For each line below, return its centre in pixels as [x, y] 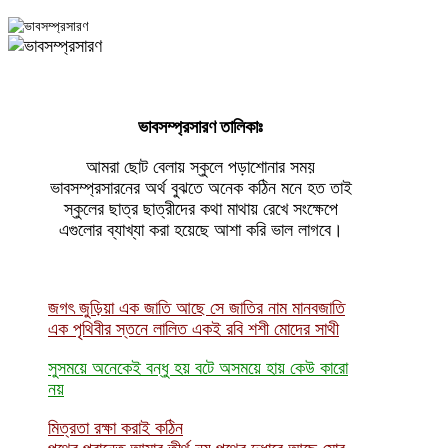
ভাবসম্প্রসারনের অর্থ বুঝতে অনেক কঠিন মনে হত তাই [200, 187]
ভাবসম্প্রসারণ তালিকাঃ [201, 124]
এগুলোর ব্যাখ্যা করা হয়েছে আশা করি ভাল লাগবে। [200, 229]
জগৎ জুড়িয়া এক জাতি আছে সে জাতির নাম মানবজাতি [196, 307]
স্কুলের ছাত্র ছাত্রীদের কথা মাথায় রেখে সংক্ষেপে [200, 208]
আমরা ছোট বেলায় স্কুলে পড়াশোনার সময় [201, 166]
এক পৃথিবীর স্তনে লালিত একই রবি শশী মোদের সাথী [193, 328]
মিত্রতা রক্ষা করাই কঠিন [115, 427]
